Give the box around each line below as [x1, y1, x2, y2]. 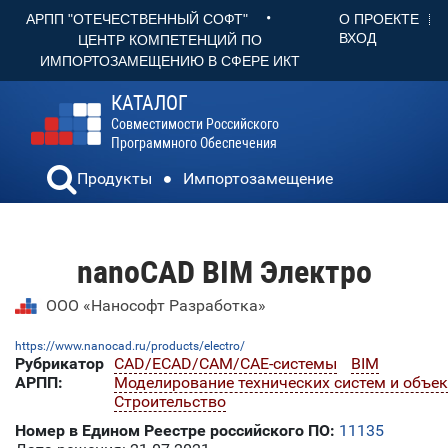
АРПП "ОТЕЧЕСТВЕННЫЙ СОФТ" [26, 11, 248, 28]
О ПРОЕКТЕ [339, 11, 419, 27]
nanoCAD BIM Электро [76, 253, 372, 292]
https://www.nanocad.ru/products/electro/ [15, 339, 245, 354]
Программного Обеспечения [111, 135, 277, 152]
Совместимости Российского [111, 116, 279, 133]
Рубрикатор [15, 354, 104, 374]
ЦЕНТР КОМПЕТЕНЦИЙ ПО [78, 32, 262, 49]
